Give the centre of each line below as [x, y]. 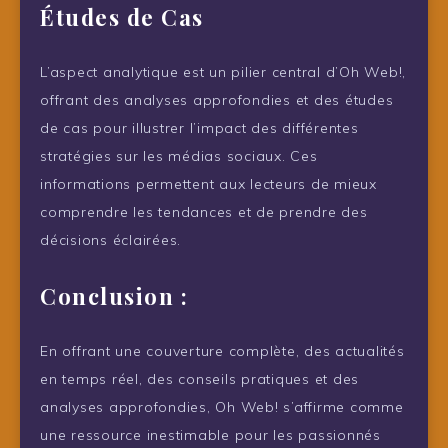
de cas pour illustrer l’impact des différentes [199, 127]
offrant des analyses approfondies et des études [217, 99]
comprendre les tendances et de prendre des [204, 211]
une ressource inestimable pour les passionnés [210, 434]
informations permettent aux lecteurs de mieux [208, 183]
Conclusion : [114, 295]
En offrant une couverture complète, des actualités [222, 350]
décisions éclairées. [110, 239]
